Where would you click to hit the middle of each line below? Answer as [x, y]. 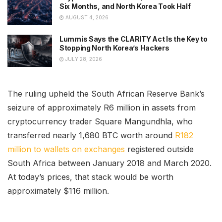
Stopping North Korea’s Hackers [114, 48]
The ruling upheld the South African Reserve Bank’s [106, 93]
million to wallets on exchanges [66, 149]
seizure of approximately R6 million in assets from [102, 107]
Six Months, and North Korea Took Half [125, 6]
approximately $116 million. [58, 191]
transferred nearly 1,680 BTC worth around [91, 135]
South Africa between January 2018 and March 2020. [110, 163]
